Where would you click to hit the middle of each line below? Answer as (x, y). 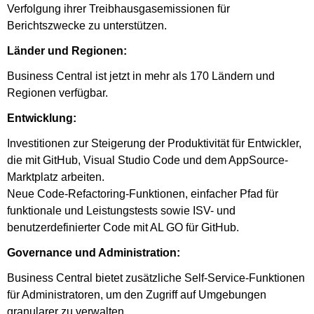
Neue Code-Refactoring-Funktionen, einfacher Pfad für (143, 193)
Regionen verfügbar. (57, 93)
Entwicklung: (42, 118)
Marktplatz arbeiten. (56, 177)
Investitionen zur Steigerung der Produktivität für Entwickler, (154, 143)
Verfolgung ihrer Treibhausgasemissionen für (118, 8)
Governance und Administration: (94, 252)
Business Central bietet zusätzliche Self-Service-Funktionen (156, 278)
